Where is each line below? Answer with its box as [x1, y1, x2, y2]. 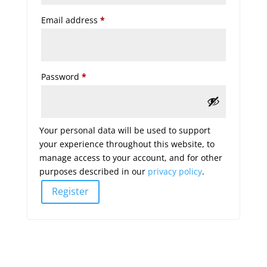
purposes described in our [39, 165, 148, 177]
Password [41, 70, 82, 82]
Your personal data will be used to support [39, 124, 210, 136]
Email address [41, 14, 100, 26]
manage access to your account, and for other [39, 151, 222, 163]
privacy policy [147, 165, 202, 177]
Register [51, 185, 89, 198]
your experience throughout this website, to [39, 138, 215, 150]
